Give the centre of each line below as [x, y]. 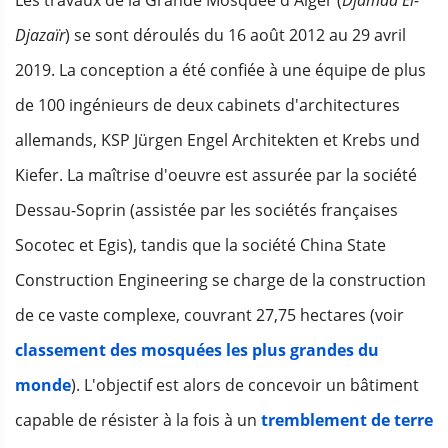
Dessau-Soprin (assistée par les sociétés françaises [206, 210]
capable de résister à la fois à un [138, 420]
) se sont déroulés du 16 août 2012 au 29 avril [235, 35]
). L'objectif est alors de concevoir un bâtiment [245, 385]
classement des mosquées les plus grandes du [197, 350]
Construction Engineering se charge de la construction [220, 280]
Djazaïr [40, 35]
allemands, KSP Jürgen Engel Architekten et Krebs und [217, 140]
